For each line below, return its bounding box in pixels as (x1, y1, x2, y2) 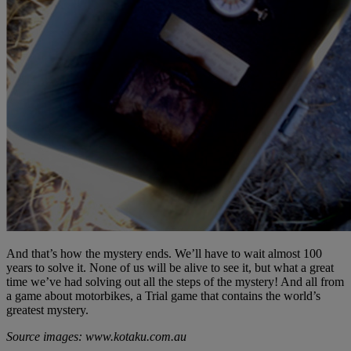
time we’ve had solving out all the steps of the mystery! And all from (6, 274, 344, 288)
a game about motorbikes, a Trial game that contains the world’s (6, 288, 320, 302)
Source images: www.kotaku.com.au (6, 329, 186, 343)
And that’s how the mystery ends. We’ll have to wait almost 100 (6, 246, 322, 260)
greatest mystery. (6, 302, 89, 317)
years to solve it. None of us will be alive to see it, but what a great (6, 260, 334, 274)
